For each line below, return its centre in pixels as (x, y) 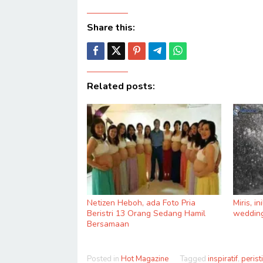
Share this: (111, 27)
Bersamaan (108, 224)
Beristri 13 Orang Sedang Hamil (146, 213)
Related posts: (121, 86)
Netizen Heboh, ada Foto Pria (141, 203)
